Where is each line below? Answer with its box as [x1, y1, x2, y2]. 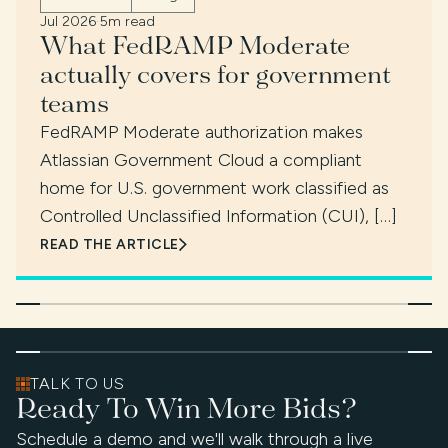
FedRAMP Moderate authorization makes [40, 121, 363, 144]
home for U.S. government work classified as [40, 177, 389, 200]
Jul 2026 [40, 13, 96, 31]
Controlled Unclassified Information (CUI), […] [40, 205, 397, 228]
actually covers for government [40, 57, 391, 92]
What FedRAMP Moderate [40, 28, 350, 63]
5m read [100, 13, 155, 31]
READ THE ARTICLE [40, 236, 179, 254]
